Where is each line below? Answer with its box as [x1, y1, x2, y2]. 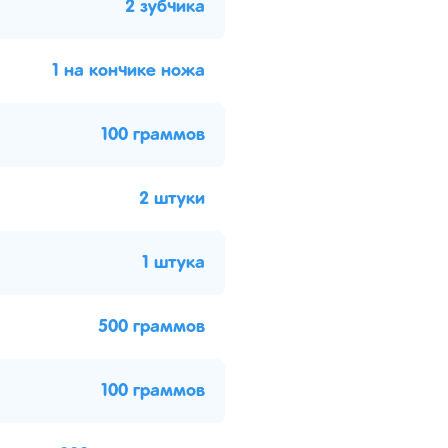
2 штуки [139, 189, 205, 208]
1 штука [142, 253, 205, 272]
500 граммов [98, 317, 205, 336]
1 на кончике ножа [52, 61, 205, 80]
